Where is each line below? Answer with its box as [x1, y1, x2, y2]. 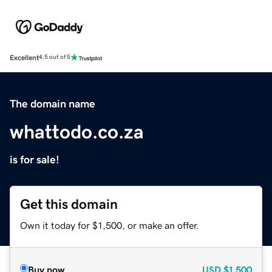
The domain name [10, 98, 95, 109]
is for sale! [10, 154, 59, 165]
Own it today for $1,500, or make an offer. [20, 220, 199, 230]
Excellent [10, 53, 39, 61]
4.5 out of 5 [39, 54, 70, 61]
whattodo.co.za [10, 121, 144, 141]
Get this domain [20, 197, 118, 211]
